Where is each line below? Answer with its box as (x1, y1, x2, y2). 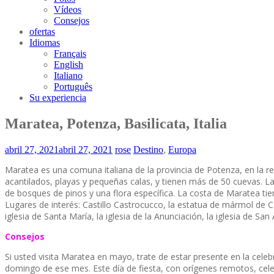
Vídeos (54, 4, 81, 15)
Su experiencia (29, 92, 86, 103)
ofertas (29, 26, 55, 37)
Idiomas (29, 37, 60, 48)
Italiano (54, 70, 83, 81)
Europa (168, 144, 196, 155)
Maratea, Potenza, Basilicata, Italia (5, 115, 227, 131)
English (54, 59, 83, 70)
